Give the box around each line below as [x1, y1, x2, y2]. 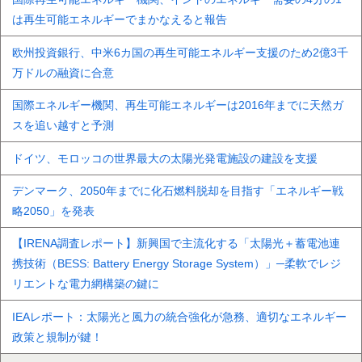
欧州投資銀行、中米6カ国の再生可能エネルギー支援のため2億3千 [12, 45, 349, 59]
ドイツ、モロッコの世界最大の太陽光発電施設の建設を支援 [12, 151, 318, 165]
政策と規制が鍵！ [12, 330, 103, 343]
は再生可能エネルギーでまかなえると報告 [12, 13, 228, 27]
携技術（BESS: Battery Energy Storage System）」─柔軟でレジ [12, 257, 342, 271]
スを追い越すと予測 [12, 119, 115, 133]
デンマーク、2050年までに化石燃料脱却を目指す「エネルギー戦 [12, 184, 344, 198]
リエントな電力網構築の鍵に [12, 277, 160, 291]
